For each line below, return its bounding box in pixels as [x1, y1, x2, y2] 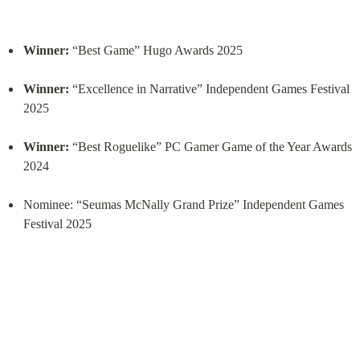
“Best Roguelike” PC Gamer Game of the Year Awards [68, 140, 352, 154]
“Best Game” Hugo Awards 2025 [68, 43, 243, 58]
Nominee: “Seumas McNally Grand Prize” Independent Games [22, 198, 344, 212]
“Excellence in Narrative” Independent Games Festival [68, 82, 350, 96]
